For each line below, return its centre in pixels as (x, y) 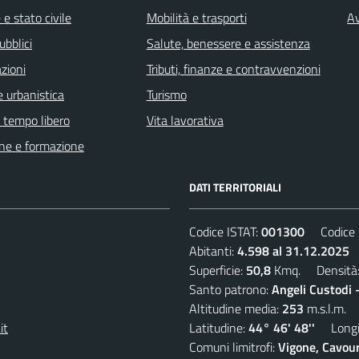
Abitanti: (213, 250)
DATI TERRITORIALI (235, 187)
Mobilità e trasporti (196, 17)
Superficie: (218, 270)
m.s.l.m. (325, 308)
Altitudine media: (236, 308)
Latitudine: (219, 327)
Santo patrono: (230, 289)
